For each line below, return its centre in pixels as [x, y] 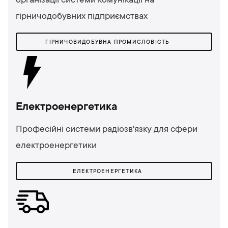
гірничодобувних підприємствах [82, 17]
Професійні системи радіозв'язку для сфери [107, 130]
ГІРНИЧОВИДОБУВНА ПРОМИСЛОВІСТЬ [107, 42]
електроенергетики [56, 146]
